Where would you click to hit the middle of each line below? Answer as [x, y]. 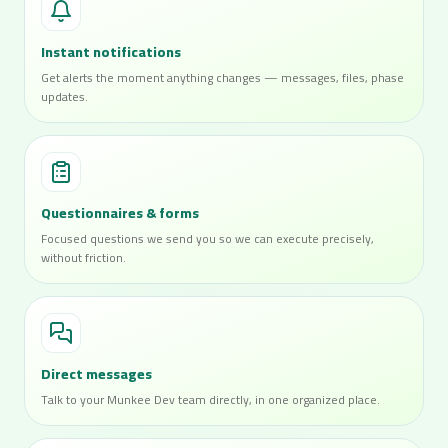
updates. [64, 96]
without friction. [83, 257]
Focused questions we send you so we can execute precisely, [207, 238]
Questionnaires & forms [120, 213]
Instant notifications [111, 52]
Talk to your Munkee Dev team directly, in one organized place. [210, 399]
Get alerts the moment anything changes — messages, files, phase [222, 77]
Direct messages [96, 374]
